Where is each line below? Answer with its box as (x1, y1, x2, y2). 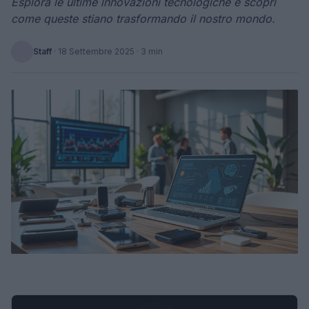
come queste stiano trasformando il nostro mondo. (11, 12, 275, 26)
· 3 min (134, 46, 163, 57)
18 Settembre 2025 (58, 46, 134, 57)
